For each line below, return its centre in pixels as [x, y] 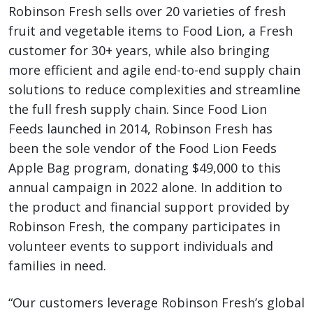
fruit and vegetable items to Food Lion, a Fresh [151, 31]
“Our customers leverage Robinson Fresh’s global [156, 303]
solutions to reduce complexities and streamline [154, 90]
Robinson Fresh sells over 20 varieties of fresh [147, 12]
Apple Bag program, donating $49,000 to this [145, 168]
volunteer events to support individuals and [141, 246]
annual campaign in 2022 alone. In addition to [145, 188]
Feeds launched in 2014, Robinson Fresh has [140, 129]
